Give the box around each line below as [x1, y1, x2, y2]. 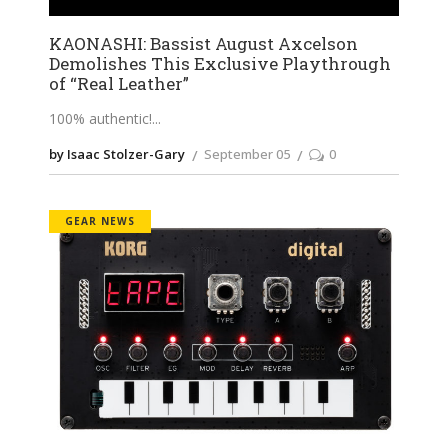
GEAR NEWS [65, 214, 135, 229]
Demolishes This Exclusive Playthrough [49, 52, 391, 76]
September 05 [204, 145, 290, 164]
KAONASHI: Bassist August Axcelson [49, 32, 358, 56]
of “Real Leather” [49, 72, 189, 96]
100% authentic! [49, 109, 152, 129]
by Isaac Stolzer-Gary [49, 145, 185, 164]
